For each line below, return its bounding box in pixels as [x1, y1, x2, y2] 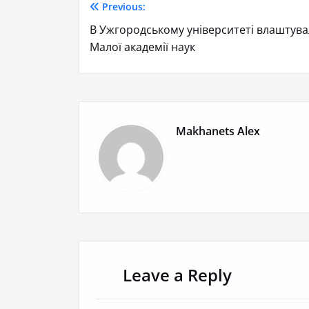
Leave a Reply [123, 263, 232, 286]
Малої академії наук [90, 39, 195, 54]
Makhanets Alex [176, 123, 260, 139]
